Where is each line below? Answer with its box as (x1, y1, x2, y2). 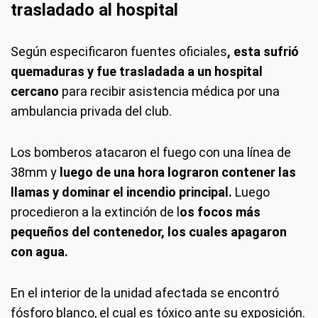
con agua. (11, 244, 68, 260)
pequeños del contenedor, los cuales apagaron (11, 224, 287, 240)
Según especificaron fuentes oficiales (11, 44, 227, 60)
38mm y (11, 165, 60, 180)
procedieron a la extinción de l (11, 204, 180, 220)
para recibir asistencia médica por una (62, 84, 280, 99)
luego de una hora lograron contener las (60, 165, 296, 180)
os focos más (180, 204, 261, 220)
